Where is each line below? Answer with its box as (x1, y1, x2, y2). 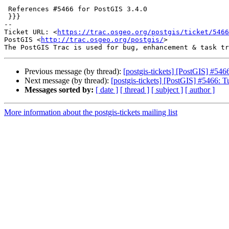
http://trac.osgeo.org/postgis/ (41, 36, 164, 44)
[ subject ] (151, 85, 183, 95)
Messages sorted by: (25, 85, 94, 95)
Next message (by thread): (25, 76, 111, 85)
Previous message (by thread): (25, 67, 123, 76)
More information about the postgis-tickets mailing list (4, 108, 177, 117)
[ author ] (185, 85, 215, 95)
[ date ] (96, 85, 118, 95)
